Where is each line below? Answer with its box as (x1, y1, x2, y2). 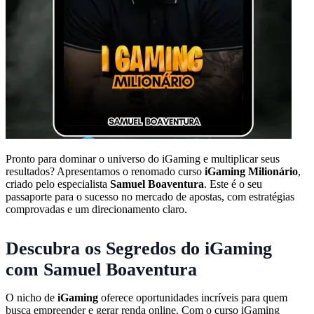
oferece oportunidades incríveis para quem (98, 291, 287, 303)
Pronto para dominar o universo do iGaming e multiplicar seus (6, 152, 280, 165)
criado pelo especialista (6, 177, 110, 190)
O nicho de (6, 291, 57, 303)
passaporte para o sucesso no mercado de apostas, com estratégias (6, 190, 294, 203)
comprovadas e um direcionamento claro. (6, 203, 187, 215)
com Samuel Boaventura (6, 259, 197, 280)
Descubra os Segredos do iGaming (6, 238, 272, 259)
